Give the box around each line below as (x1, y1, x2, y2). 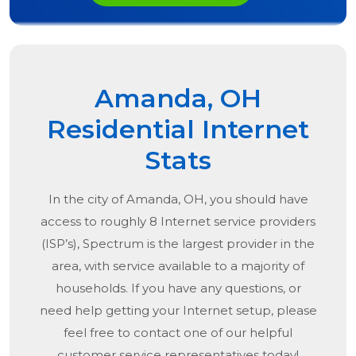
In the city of (48, 192, 126, 207)
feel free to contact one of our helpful (64, 325, 292, 341)
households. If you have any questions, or (55, 281, 301, 296)
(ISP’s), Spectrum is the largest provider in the (41, 236, 315, 252)
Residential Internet (47, 114, 309, 145)
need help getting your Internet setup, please (39, 303, 317, 319)
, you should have (203, 192, 308, 207)
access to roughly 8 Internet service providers (41, 214, 315, 230)
